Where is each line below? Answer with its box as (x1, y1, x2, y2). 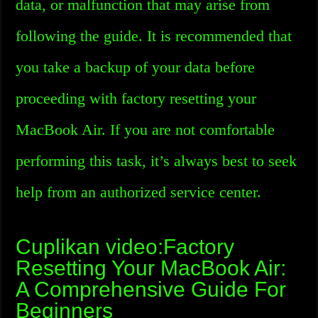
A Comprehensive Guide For (16, 278, 287, 301)
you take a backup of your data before (16, 58, 256, 76)
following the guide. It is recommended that (16, 27, 292, 45)
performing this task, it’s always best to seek (16, 152, 297, 170)
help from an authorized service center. (16, 183, 262, 201)
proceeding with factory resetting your (16, 89, 257, 107)
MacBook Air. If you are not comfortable (16, 121, 275, 138)
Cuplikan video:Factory (16, 235, 235, 258)
